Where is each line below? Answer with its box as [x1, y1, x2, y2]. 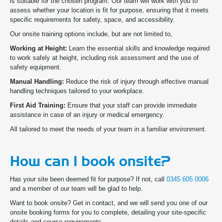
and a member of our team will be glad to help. [10, 185, 145, 193]
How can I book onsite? [10, 153, 170, 170]
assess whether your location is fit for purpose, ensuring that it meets [10, 6, 209, 14]
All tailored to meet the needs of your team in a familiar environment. [10, 125, 207, 133]
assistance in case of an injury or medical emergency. [10, 111, 165, 119]
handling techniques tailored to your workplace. [10, 87, 144, 95]
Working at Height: [10, 45, 67, 53]
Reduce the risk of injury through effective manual [64, 78, 209, 86]
